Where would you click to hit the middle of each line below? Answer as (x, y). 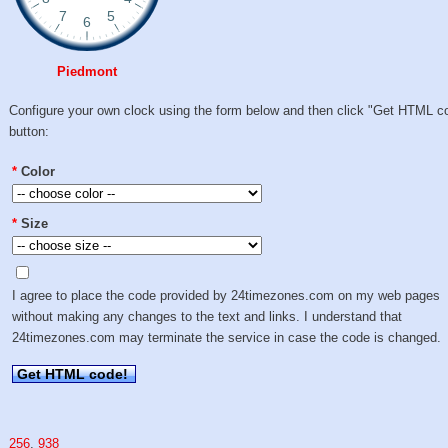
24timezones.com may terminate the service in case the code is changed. (227, 338)
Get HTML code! (73, 373)
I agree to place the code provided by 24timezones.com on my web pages (226, 296)
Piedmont (87, 71)
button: (29, 132)
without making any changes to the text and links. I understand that (207, 317)
